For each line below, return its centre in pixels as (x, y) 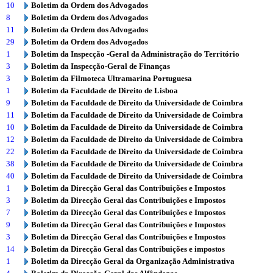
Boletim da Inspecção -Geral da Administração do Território (135, 54)
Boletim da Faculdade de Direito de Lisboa (105, 90)
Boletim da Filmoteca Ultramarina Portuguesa (112, 78)
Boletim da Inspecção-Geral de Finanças (101, 66)
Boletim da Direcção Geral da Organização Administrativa (133, 261)
